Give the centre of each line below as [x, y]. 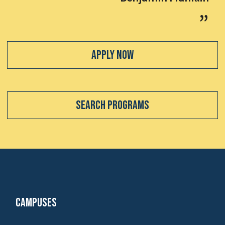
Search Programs [113, 105]
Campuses [36, 202]
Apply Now [113, 55]
